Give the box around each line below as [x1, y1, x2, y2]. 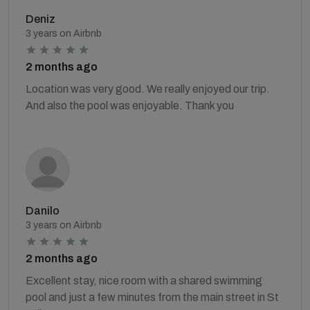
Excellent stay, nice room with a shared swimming [26, 274, 262, 286]
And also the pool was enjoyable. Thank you [26, 99, 234, 111]
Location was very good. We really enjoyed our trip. [26, 82, 270, 95]
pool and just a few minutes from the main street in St [26, 291, 279, 303]
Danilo [26, 204, 60, 217]
